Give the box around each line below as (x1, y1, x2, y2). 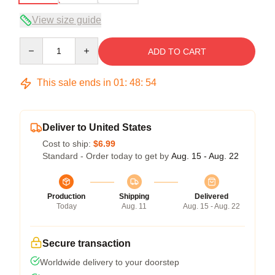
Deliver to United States (42, 122, 152, 133)
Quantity (19, 38, 52, 48)
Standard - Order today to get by (42, 151, 171, 161)
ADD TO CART (147, 47, 206, 56)
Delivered (195, 192, 228, 201)
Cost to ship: (42, 139, 93, 149)
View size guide (32, 15, 101, 25)
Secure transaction (42, 238, 131, 249)
